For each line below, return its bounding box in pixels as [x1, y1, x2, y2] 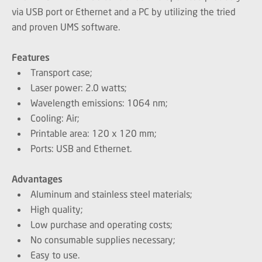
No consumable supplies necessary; [30, 234, 175, 245]
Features [12, 51, 50, 63]
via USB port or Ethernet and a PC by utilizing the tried [12, 6, 236, 17]
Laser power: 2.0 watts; [30, 82, 127, 93]
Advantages [12, 173, 63, 184]
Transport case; [30, 67, 92, 78]
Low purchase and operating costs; [30, 219, 173, 230]
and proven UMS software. [12, 21, 120, 32]
